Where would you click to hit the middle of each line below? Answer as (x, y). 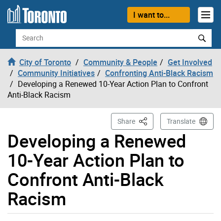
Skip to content (34, 13)
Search (27, 34)
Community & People (120, 62)
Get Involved (190, 62)
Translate (181, 121)
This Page (153, 120)
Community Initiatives (56, 73)
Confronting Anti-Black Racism (159, 73)
